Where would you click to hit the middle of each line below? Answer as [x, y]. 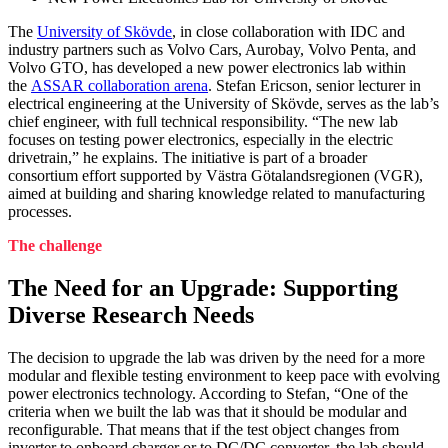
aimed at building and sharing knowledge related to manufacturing [216, 194]
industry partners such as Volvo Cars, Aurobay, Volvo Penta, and [212, 50]
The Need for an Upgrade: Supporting [203, 288]
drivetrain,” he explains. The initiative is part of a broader [187, 158]
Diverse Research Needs [131, 315]
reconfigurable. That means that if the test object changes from [203, 430]
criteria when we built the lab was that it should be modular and [207, 412]
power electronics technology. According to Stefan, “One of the [208, 394]
